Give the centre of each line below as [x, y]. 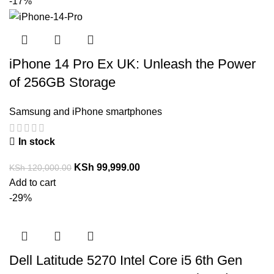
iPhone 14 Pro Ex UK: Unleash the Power [132, 64]
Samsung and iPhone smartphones [86, 112]
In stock [37, 141]
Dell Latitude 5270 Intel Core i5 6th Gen [126, 260]
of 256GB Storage [62, 83]
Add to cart [32, 182]
